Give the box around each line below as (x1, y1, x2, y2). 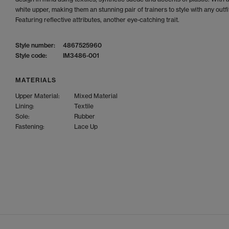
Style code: (15, 52, 47, 59)
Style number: (15, 41, 55, 49)
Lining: (15, 102, 34, 110)
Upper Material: (15, 92, 60, 100)
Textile (74, 102, 94, 110)
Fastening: (15, 123, 44, 130)
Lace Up (74, 123, 98, 130)
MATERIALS (15, 76, 56, 84)
